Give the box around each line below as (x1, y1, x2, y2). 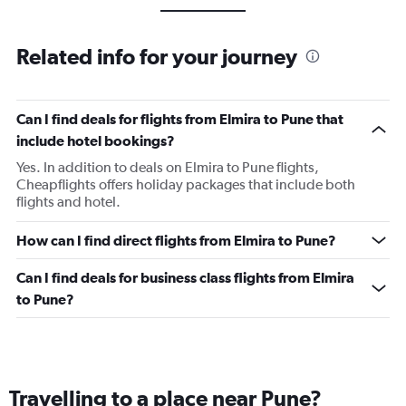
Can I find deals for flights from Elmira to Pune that (16, 111, 343, 127)
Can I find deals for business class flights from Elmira (16, 269, 354, 285)
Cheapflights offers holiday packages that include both (16, 176, 355, 193)
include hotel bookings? (16, 132, 175, 149)
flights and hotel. (16, 193, 121, 210)
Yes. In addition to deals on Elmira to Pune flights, (16, 159, 319, 176)
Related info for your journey (16, 43, 297, 69)
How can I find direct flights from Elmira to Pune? (16, 232, 336, 248)
